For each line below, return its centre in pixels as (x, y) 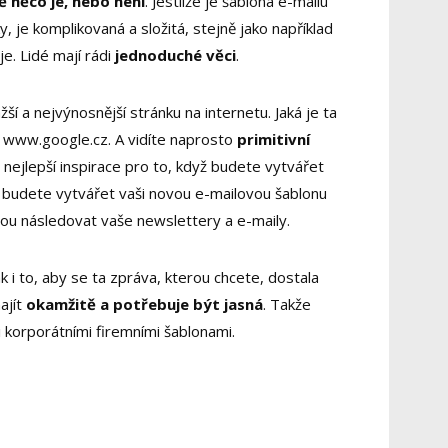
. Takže (287, 304)
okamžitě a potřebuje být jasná (144, 304)
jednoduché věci (175, 55)
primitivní (273, 139)
